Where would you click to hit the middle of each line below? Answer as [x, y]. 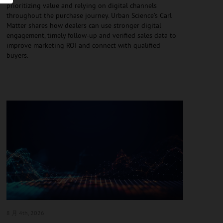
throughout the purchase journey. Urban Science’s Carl [89, 15]
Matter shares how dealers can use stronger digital [84, 25]
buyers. [17, 55]
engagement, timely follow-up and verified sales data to [91, 35]
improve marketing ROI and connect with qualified [83, 45]
